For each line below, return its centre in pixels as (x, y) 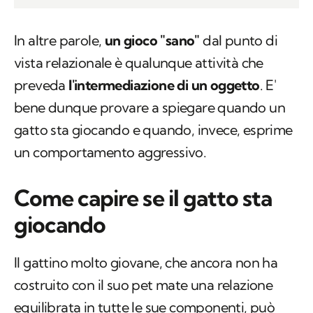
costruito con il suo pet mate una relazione (144, 285)
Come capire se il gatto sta (143, 198)
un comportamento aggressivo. (110, 152)
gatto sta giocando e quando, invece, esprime (153, 130)
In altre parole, (59, 41)
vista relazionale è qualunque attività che (139, 63)
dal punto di (239, 41)
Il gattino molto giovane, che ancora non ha (146, 263)
